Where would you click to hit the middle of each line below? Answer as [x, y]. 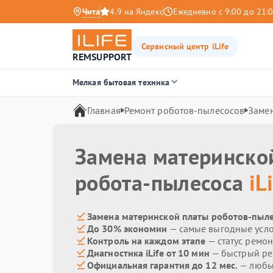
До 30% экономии [127, 229]
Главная [104, 110]
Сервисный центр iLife [185, 46]
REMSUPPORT [102, 57]
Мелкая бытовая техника [121, 82]
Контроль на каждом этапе [147, 241]
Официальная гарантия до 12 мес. [163, 265]
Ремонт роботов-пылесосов [184, 110]
